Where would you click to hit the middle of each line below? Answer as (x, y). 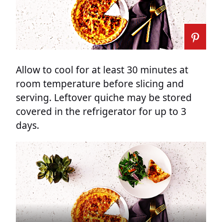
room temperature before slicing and (100, 83)
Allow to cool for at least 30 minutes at (102, 69)
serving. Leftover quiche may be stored (104, 97)
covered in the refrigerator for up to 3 (101, 111)
